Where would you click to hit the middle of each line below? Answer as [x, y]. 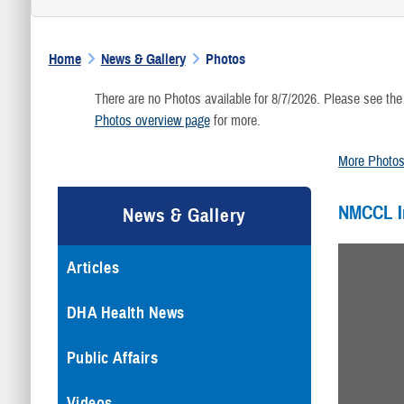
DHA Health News [125, 313]
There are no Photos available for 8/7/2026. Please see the [248, 100]
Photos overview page [152, 121]
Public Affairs [112, 358]
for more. [235, 121]
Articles [93, 268]
